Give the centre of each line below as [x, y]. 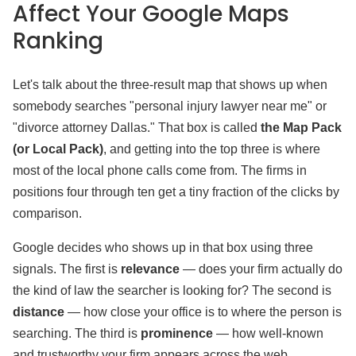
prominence [178, 333]
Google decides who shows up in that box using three [163, 248]
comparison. [47, 213]
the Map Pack [301, 128]
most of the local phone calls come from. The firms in [160, 170]
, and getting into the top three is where [212, 149]
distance [40, 312]
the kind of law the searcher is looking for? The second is [172, 290]
